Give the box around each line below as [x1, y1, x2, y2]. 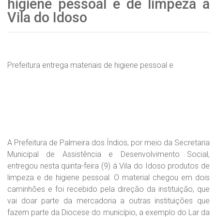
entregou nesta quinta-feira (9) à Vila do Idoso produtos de [7, 161, 210, 170]
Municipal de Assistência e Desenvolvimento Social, [7, 150, 210, 159]
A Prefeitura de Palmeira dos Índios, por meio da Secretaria [7, 138, 210, 147]
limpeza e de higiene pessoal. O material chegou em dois [7, 173, 210, 182]
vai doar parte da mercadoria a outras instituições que [7, 196, 210, 205]
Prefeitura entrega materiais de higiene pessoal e [7, 61, 173, 70]
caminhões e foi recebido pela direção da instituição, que [7, 185, 210, 194]
